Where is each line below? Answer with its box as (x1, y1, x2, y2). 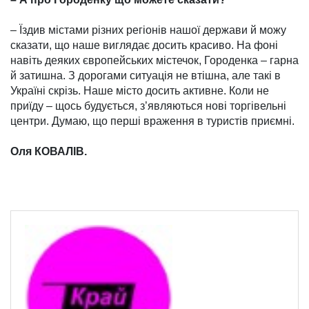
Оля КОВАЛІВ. (10, 146, 87, 158)
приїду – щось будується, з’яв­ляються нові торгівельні (10, 100, 286, 112)
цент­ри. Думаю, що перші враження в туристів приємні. (10, 115, 295, 128)
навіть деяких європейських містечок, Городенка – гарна (10, 54, 299, 67)
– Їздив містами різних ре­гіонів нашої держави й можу (10, 24, 286, 37)
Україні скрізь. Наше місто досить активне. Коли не (10, 85, 269, 97)
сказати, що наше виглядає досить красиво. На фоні (10, 39, 278, 52)
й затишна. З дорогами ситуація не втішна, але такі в (10, 70, 281, 82)
